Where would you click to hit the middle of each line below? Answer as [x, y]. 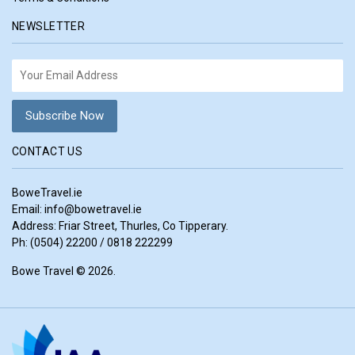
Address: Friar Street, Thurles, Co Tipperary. [120, 226]
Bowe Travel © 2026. [64, 271]
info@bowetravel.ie [93, 209]
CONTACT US [48, 151]
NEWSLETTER [49, 26]
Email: [28, 209]
